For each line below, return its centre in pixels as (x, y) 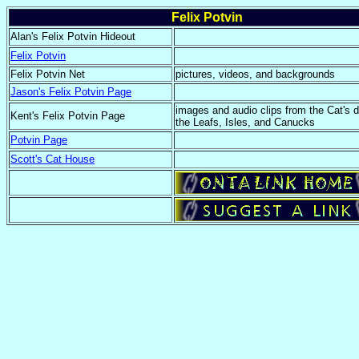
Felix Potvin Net (48, 74)
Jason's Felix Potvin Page (71, 92)
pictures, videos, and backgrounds (255, 74)
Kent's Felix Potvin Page (68, 116)
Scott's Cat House (52, 159)
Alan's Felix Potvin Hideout (73, 36)
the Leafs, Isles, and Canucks (245, 122)
